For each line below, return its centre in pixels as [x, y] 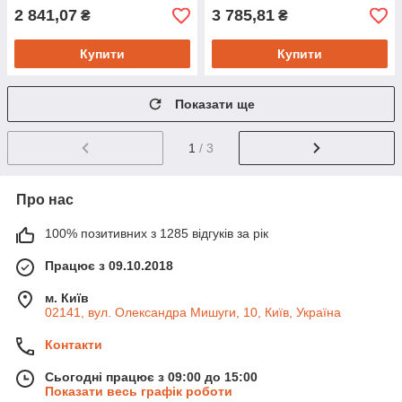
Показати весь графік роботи [139, 392]
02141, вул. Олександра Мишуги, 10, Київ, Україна [193, 313]
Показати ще [215, 105]
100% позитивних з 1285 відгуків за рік [157, 234]
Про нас [45, 200]
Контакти [74, 345]
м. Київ [67, 298]
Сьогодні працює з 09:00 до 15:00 [151, 377]
